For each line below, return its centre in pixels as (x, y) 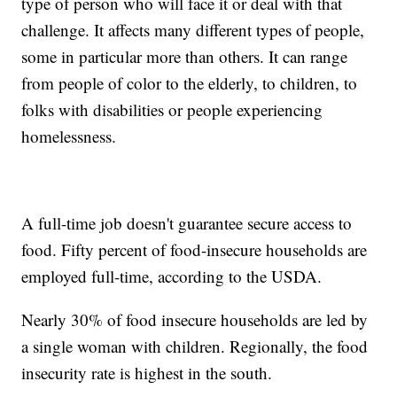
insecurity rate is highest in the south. (152, 373)
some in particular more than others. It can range (185, 57)
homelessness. (72, 136)
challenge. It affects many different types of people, (193, 30)
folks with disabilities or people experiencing (172, 110)
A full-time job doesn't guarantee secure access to (187, 223)
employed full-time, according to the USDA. (177, 276)
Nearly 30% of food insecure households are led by (195, 320)
